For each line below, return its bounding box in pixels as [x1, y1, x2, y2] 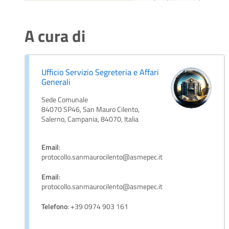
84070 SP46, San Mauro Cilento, [41, 104, 140, 115]
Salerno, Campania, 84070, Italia [41, 113, 139, 125]
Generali [41, 76, 71, 88]
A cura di [25, 24, 85, 48]
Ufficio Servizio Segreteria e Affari [41, 66, 159, 78]
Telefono [41, 201, 67, 212]
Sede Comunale [41, 94, 88, 105]
